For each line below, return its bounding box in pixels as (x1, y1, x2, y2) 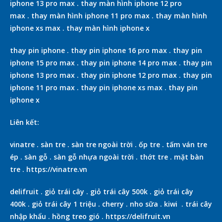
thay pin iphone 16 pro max (71, 46, 167, 55)
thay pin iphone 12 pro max (81, 70, 177, 80)
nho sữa (130, 199, 158, 209)
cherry (102, 199, 124, 209)
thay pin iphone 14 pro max (81, 58, 177, 68)
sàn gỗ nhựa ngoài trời (54, 152, 134, 162)
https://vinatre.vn (26, 165, 87, 174)
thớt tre (140, 152, 168, 162)
